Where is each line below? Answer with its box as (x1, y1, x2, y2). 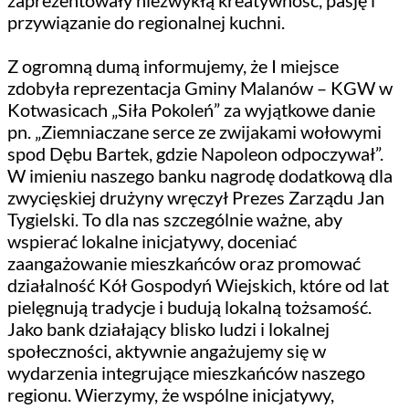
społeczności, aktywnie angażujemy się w (7, 339, 326, 362)
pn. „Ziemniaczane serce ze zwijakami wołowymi (7, 120, 382, 142)
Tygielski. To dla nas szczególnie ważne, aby (7, 207, 342, 230)
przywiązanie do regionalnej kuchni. (7, 10, 285, 33)
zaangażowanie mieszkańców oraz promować (7, 251, 361, 274)
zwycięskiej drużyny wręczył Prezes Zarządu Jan (7, 185, 384, 208)
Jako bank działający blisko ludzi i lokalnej (7, 317, 330, 340)
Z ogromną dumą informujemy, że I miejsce (7, 54, 339, 77)
